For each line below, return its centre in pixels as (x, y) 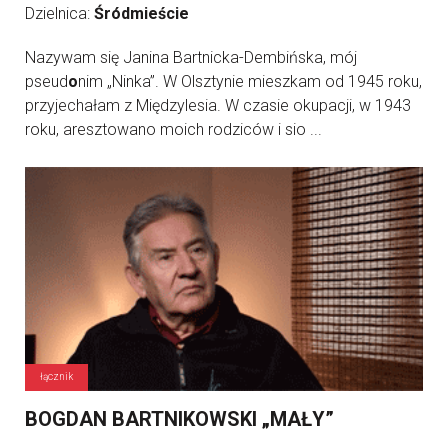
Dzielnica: (59, 13)
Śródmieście (141, 13)
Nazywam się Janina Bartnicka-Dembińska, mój (191, 57)
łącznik (56, 377)
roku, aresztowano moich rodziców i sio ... (173, 129)
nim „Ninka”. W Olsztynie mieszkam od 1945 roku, (250, 81)
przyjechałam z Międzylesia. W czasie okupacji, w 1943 (218, 105)
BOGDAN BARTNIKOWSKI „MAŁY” (179, 419)
